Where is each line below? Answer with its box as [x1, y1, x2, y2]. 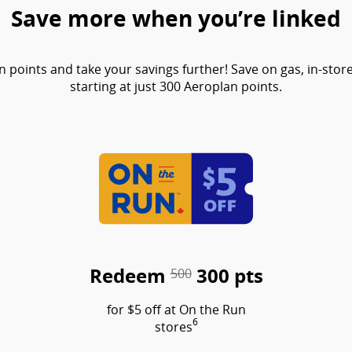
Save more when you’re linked [11, 2, 341, 33]
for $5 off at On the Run [106, 300, 246, 318]
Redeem [89, 262, 170, 288]
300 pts [191, 262, 263, 288]
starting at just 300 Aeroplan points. [70, 77, 282, 95]
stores [154, 317, 192, 335]
